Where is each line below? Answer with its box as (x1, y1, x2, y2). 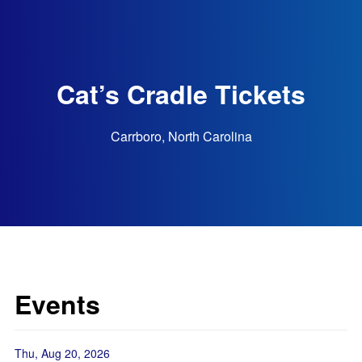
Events (15, 285, 100, 322)
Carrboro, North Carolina (110, 126, 252, 145)
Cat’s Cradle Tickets (57, 74, 305, 112)
